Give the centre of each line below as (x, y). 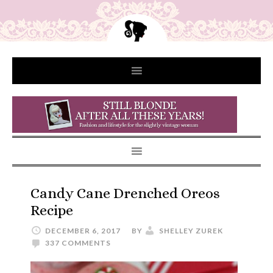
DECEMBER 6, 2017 (83, 231)
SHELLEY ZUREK (191, 231)
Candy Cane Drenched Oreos (125, 193)
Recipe (52, 210)
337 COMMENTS (78, 243)
